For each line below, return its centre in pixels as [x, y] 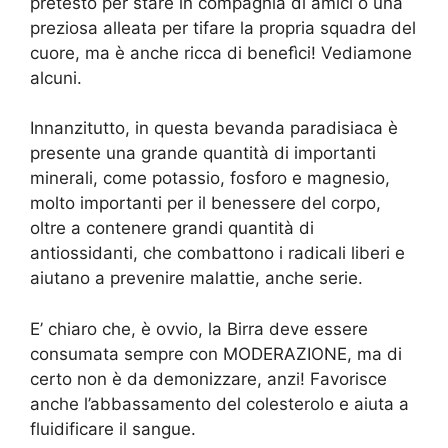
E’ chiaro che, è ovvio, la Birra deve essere [199, 328]
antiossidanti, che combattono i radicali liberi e [217, 253]
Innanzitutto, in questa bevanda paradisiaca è [214, 128]
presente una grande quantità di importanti [203, 153]
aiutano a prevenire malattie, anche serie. [196, 278]
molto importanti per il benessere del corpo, [205, 203]
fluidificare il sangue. [113, 428]
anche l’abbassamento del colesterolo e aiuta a [219, 403]
